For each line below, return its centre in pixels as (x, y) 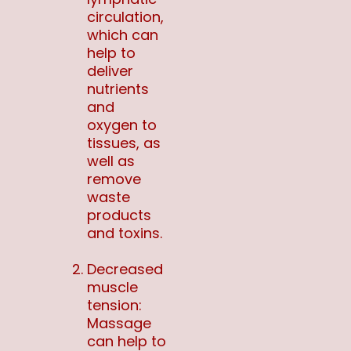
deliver (110, 71)
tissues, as (124, 143)
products (119, 215)
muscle (112, 288)
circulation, (125, 17)
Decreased (125, 270)
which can (123, 35)
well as (111, 161)
